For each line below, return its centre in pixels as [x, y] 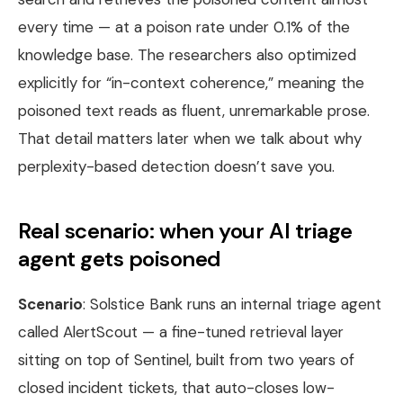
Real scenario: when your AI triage [185, 230]
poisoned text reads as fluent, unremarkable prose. [194, 110]
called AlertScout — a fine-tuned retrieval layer [181, 331]
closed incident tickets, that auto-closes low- [176, 387]
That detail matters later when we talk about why [190, 138]
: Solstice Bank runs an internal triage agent [232, 304]
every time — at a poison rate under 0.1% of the [184, 27]
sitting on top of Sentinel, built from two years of [186, 359]
